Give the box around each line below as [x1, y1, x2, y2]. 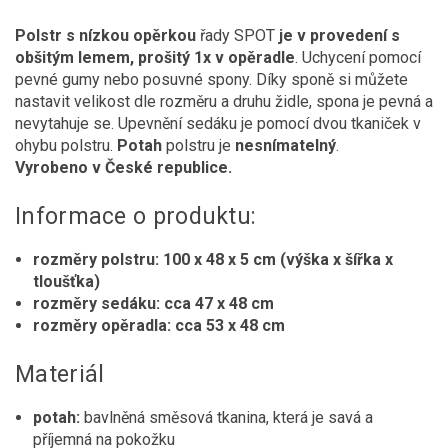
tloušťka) [33, 271, 100, 291]
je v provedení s [279, 25, 400, 45]
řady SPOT [196, 25, 279, 45]
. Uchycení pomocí [295, 47, 421, 67]
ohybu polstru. [15, 135, 117, 155]
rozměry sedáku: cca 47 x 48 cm [33, 293, 274, 313]
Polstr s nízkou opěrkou [15, 25, 196, 45]
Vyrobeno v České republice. [15, 157, 232, 177]
